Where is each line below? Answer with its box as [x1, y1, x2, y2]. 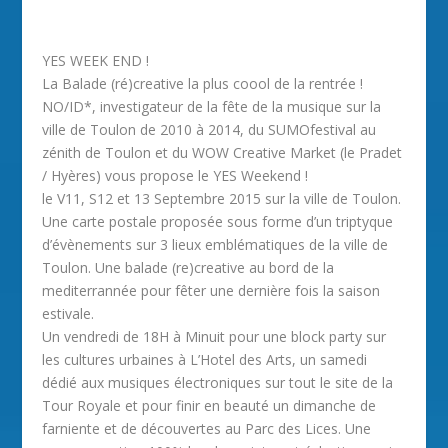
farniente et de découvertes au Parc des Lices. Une [42, 419, 372, 438]
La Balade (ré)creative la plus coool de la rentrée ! [42, 74, 364, 93]
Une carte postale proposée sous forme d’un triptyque [42, 212, 394, 231]
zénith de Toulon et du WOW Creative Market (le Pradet [42, 143, 403, 162]
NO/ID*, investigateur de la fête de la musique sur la [42, 97, 382, 116]
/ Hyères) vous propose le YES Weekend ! [42, 166, 309, 185]
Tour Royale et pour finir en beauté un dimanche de [42, 396, 377, 415]
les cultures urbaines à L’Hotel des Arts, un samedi [42, 350, 368, 369]
